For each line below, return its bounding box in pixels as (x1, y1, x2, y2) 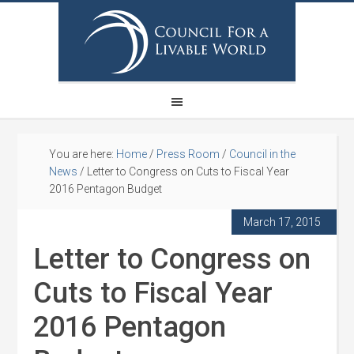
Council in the (229, 148, 296, 160)
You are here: (49, 148, 117, 160)
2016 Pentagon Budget (49, 183, 163, 195)
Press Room (156, 148, 220, 160)
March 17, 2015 (243, 216, 321, 228)
